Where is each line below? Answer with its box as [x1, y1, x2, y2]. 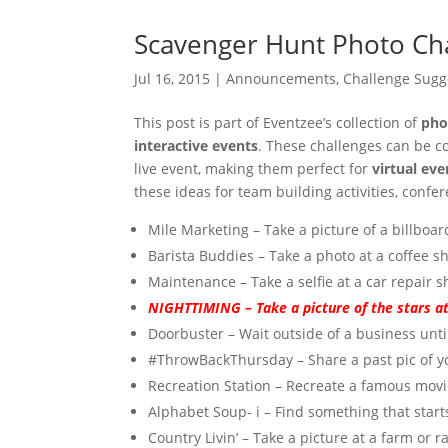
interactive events [134, 136, 259, 155]
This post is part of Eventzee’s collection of [134, 113, 422, 132]
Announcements [226, 69, 337, 88]
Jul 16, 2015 [134, 69, 211, 88]
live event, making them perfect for [134, 159, 373, 178]
